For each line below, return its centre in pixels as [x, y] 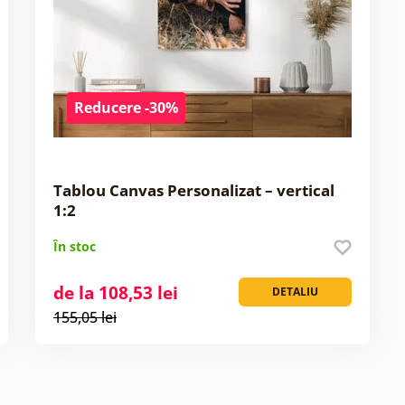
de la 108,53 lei [115, 292]
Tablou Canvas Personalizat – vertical [193, 190]
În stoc [74, 246]
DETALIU [295, 291]
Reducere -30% [126, 107]
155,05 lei [85, 317]
